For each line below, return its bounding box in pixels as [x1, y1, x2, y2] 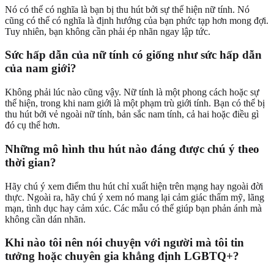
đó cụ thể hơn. [5, 120, 60, 131]
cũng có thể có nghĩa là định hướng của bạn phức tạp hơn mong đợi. [5, 15, 268, 26]
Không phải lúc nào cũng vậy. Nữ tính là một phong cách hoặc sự [5, 87, 259, 98]
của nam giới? [5, 62, 76, 75]
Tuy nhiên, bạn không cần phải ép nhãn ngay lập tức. [5, 26, 210, 37]
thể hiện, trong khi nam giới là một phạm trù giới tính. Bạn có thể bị [5, 98, 265, 109]
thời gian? [5, 155, 56, 169]
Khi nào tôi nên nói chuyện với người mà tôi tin [5, 236, 244, 250]
